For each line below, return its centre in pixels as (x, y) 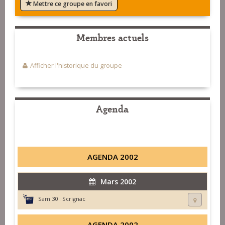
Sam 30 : (49, 199)
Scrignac (74, 199)
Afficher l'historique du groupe (76, 66)
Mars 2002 (118, 182)
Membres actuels (113, 37)
